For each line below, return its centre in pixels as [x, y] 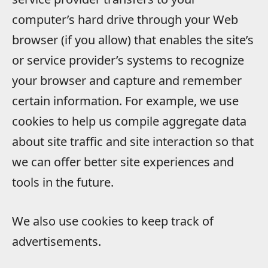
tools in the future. [63, 182]
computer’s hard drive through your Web [125, 19]
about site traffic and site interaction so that [133, 141]
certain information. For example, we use [125, 100]
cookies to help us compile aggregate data [129, 121]
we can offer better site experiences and [123, 162]
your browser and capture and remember [127, 80]
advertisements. [57, 241]
